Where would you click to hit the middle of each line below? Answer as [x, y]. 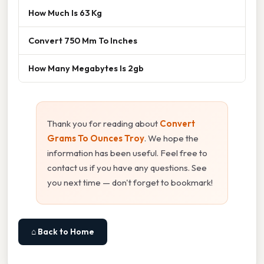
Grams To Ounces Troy [96, 138]
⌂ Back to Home [63, 231]
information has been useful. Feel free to [127, 153]
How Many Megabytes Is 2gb [86, 68]
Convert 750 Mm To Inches [83, 40]
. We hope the [171, 138]
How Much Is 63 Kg [65, 12]
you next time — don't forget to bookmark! [130, 182]
